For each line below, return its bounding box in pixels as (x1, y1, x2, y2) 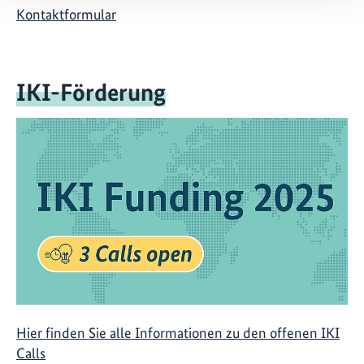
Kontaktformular (16, 5, 116, 23)
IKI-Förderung (16, 77, 166, 107)
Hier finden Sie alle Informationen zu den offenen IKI (16, 324, 340, 342)
